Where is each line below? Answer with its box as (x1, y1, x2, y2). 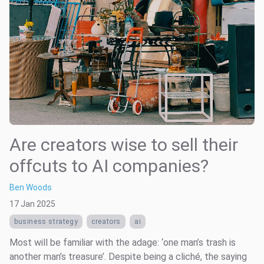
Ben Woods (9, 182, 52, 192)
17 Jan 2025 (9, 199, 55, 209)
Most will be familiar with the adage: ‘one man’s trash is (9, 236, 236, 248)
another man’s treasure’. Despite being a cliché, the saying (9, 250, 247, 262)
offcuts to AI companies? (9, 155, 209, 176)
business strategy (14, 217, 78, 226)
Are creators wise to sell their (9, 134, 238, 155)
